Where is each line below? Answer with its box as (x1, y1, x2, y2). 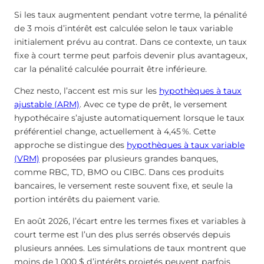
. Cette (189, 126, 216, 137)
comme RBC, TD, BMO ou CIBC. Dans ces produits (14, 167, 224, 178)
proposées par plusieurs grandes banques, (39, 153, 218, 164)
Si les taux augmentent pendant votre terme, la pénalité (14, 9, 247, 21)
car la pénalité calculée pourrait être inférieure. (14, 64, 207, 75)
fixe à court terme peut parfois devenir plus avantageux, (14, 50, 247, 61)
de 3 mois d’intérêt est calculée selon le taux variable (14, 23, 233, 34)
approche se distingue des (14, 140, 127, 151)
